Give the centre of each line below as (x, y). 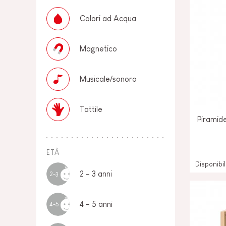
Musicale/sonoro (108, 79)
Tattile (91, 109)
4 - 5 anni (96, 204)
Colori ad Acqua (108, 18)
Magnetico (98, 49)
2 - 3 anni (96, 174)
